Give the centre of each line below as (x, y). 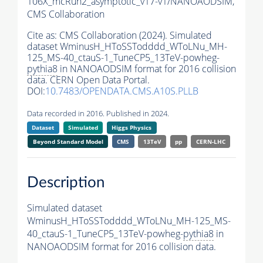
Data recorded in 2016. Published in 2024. (98, 114)
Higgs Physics (132, 128)
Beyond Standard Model (68, 142)
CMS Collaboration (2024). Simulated (136, 36)
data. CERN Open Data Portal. (88, 80)
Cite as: (43, 36)
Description (66, 182)
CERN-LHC (210, 142)
